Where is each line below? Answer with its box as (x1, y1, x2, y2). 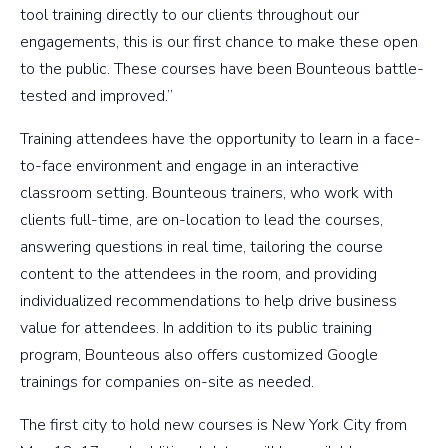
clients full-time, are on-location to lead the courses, (20, 209, 383, 232)
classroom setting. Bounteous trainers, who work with (20, 182, 393, 205)
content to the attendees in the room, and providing (20, 263, 377, 286)
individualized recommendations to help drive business (20, 290, 397, 313)
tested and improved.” (20, 85, 173, 108)
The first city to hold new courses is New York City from (20, 414, 407, 437)
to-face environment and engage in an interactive (20, 155, 359, 178)
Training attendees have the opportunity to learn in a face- (20, 128, 421, 151)
